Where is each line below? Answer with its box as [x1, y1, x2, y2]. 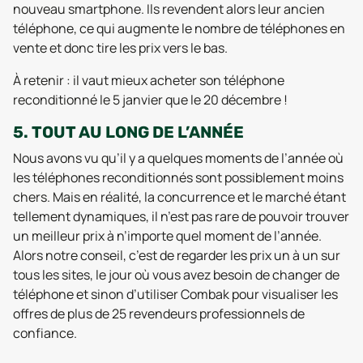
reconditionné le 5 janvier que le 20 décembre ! [13, 91, 288, 109]
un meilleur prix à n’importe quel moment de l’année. [13, 227, 322, 245]
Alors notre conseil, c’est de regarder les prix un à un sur [13, 246, 340, 264]
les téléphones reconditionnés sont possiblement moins [13, 169, 344, 186]
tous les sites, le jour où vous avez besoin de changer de [13, 266, 340, 284]
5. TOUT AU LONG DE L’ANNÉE [13, 122, 244, 142]
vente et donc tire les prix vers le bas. [13, 39, 228, 57]
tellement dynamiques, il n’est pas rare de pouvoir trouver [13, 207, 349, 225]
